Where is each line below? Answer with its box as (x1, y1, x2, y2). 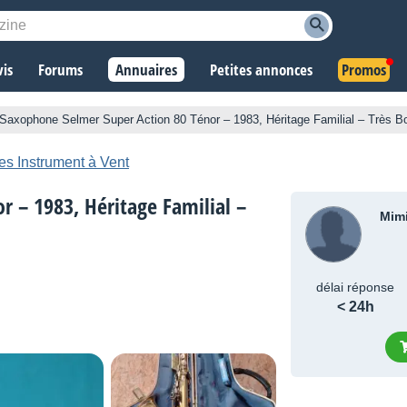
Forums (38, 59, 83, 81)
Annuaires (115, 59, 177, 81)
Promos (342, 59, 386, 81)
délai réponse (316, 280, 395, 295)
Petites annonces (210, 59, 313, 81)
